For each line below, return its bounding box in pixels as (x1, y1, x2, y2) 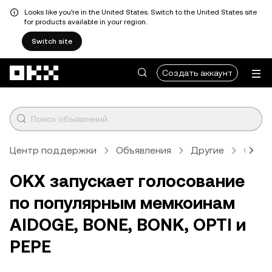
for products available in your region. (24, 18, 147, 26)
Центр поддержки (10, 144, 97, 156)
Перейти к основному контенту (4, 58, 135, 67)
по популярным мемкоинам (10, 193, 235, 212)
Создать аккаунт (162, 68, 233, 78)
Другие (191, 144, 224, 156)
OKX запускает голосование (10, 171, 245, 191)
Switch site (32, 37, 72, 46)
